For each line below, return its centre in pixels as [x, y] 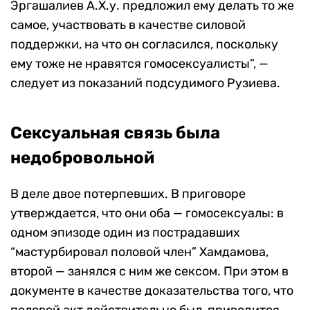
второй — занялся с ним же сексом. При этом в [149, 272]
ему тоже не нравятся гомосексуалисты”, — [139, 64]
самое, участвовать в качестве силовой [128, 25]
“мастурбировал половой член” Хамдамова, [139, 252]
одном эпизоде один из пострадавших [125, 233]
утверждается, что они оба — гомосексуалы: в [147, 213]
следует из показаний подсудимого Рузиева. [145, 83]
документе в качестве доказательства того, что [152, 291]
